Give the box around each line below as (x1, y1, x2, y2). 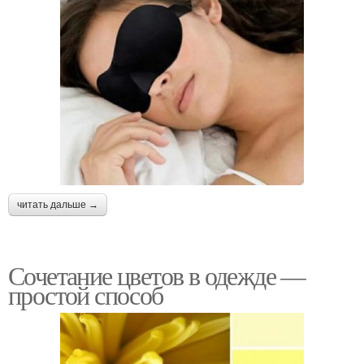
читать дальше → (17, 198, 98, 210)
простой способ (8, 276, 163, 312)
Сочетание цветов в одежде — (8, 257, 305, 292)
